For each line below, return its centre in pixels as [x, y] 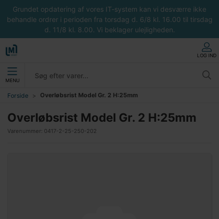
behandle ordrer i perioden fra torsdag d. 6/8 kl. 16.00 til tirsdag [109, 19]
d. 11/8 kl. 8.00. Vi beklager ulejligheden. [109, 29]
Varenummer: [26, 131]
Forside [18, 95]
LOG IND [207, 55]
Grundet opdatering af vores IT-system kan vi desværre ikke [109, 9]
